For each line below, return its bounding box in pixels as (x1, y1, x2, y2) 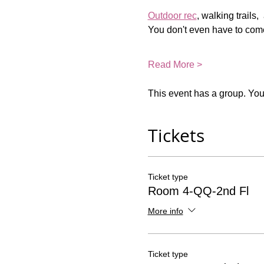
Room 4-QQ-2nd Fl (147, 184, 249, 197)
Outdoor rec (147, 11, 197, 21)
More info (147, 206, 183, 216)
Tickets (147, 124, 204, 147)
